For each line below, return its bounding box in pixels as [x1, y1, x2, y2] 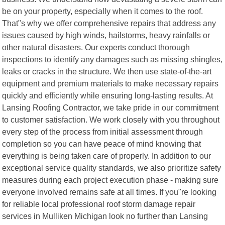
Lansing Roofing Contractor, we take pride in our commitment [2, 102, 219, 112]
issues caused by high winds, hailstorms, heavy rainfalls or [2, 30, 210, 40]
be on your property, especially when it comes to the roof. [2, 6, 203, 16]
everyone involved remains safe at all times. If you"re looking [2, 187, 217, 196]
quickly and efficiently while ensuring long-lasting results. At [2, 90, 213, 100]
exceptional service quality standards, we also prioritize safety [2, 163, 221, 172]
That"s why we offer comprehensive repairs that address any [2, 18, 216, 28]
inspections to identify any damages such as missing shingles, [2, 54, 223, 64]
